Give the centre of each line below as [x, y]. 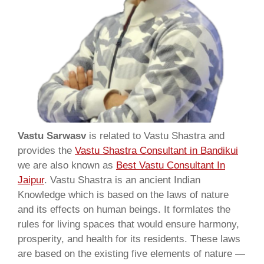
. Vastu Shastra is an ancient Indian [122, 180]
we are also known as [67, 165]
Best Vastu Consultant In [171, 165]
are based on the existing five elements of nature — [131, 254]
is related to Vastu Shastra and [155, 136]
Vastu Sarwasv [52, 136]
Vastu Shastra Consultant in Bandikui [156, 151]
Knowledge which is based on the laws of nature [123, 195]
